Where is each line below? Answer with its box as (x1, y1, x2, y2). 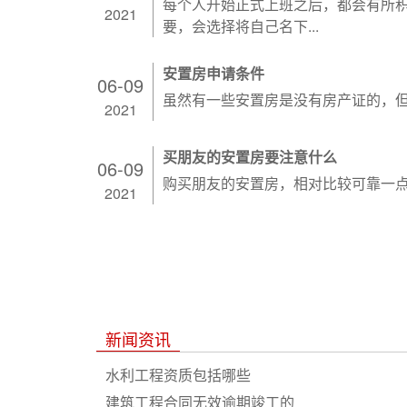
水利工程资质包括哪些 (105, 364, 251, 385)
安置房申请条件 (163, 63, 264, 84)
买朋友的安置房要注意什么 (163, 146, 337, 167)
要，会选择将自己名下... (163, 15, 319, 36)
